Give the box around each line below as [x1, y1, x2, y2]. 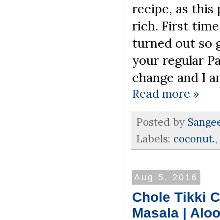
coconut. [173, 132, 215, 146]
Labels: [136, 132, 173, 146]
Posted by [136, 115, 188, 129]
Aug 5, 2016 [134, 172, 198, 183]
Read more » [132, 86, 199, 101]
